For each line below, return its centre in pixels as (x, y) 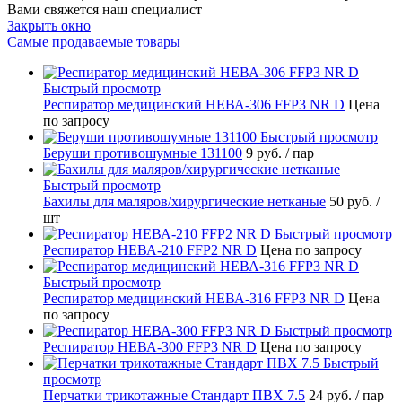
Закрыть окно (49, 25)
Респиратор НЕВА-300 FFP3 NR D (150, 346)
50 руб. (353, 201)
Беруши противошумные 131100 (143, 153)
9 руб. (266, 153)
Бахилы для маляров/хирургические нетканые (184, 201)
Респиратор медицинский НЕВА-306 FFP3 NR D (194, 104)
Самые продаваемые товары (94, 41)
